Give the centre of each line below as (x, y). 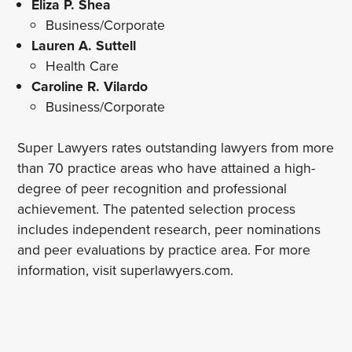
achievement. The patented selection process (157, 209)
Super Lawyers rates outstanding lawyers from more (176, 148)
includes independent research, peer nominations (169, 229)
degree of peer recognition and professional (152, 189)
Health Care (82, 66)
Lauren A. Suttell (84, 46)
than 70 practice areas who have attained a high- (167, 168)
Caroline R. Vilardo (90, 86)
